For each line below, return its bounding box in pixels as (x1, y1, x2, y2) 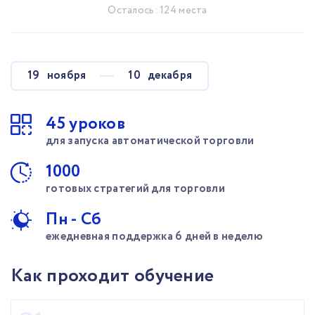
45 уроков (46, 112, 126, 136)
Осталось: (108, 4, 160, 18)
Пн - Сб (46, 207, 102, 232)
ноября (46, 67, 86, 84)
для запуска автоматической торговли (46, 133, 255, 149)
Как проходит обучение (11, 262, 214, 290)
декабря (148, 67, 193, 84)
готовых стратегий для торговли (46, 181, 225, 197)
